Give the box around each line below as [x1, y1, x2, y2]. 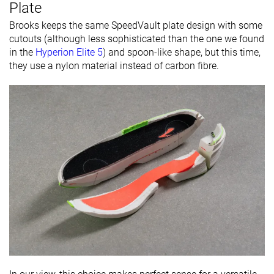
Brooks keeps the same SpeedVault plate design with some [9, 20, 262, 32]
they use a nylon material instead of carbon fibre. [9, 60, 219, 72]
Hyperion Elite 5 [35, 46, 103, 59]
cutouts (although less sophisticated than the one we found [9, 33, 264, 45]
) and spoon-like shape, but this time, [103, 46, 261, 59]
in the [9, 46, 35, 59]
